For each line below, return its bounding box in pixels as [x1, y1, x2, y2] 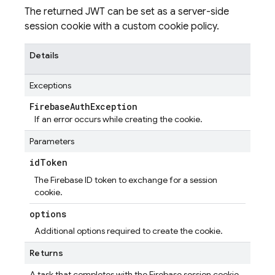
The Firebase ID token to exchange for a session [34, 174, 217, 185]
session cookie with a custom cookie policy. [25, 20, 219, 33]
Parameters [29, 136, 74, 147]
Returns [29, 247, 63, 258]
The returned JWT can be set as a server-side [25, 6, 229, 18]
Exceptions [29, 80, 71, 91]
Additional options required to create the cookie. [34, 225, 223, 236]
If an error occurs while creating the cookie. [34, 114, 203, 125]
